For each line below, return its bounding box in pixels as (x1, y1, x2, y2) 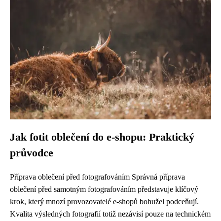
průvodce (10, 147, 53, 159)
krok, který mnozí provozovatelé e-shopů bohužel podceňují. (10, 197, 199, 206)
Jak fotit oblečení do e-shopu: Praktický (10, 131, 194, 143)
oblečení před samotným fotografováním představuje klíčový (10, 185, 198, 193)
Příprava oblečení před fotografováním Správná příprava (10, 173, 185, 181)
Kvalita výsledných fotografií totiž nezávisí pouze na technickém (10, 210, 211, 218)
